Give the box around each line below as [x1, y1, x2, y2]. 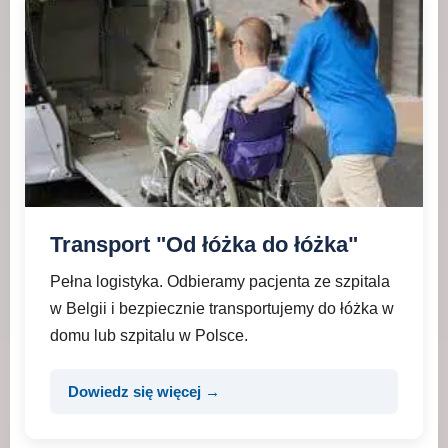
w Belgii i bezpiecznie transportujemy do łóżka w [50, 300, 394, 317]
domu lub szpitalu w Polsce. [50, 327, 248, 344]
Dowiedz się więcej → [68, 383, 220, 400]
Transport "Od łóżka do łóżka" [50, 232, 358, 257]
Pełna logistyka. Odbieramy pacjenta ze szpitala [50, 273, 390, 290]
